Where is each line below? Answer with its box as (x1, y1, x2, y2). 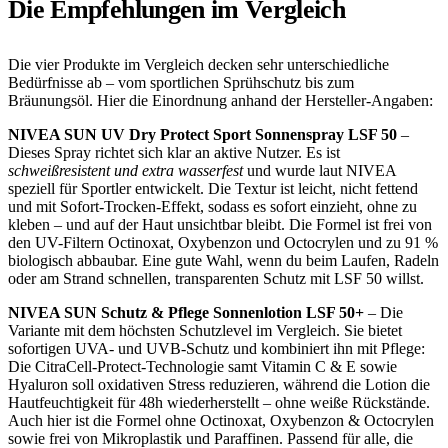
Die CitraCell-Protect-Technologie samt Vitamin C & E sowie (8, 358, 397, 375)
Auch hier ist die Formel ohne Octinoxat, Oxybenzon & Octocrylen (8, 412, 434, 429)
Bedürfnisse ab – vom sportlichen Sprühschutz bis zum (8, 74, 354, 91)
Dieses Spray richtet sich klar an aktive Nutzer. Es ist (8, 144, 340, 161)
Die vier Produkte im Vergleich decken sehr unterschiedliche (8, 56, 389, 73)
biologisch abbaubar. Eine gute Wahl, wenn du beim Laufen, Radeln (8, 252, 439, 269)
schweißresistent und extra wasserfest (8, 162, 243, 179)
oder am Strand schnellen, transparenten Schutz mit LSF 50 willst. (8, 270, 424, 287)
